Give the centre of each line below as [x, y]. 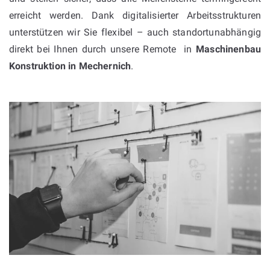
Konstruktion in [43, 66]
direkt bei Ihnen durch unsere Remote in [103, 49]
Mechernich [105, 66]
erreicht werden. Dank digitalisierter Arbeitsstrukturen [135, 15]
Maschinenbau [228, 49]
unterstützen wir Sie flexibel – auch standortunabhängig [135, 32]
